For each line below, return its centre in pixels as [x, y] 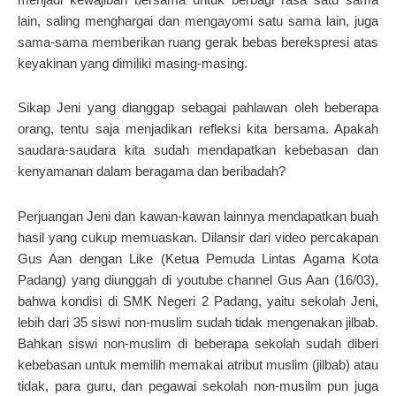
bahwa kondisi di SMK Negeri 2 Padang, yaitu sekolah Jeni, [198, 301]
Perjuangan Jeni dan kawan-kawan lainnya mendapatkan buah [198, 216]
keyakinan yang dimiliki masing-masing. [133, 63]
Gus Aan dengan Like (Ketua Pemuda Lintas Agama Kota [198, 258]
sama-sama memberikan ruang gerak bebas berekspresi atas [198, 42]
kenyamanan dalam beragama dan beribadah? [152, 171]
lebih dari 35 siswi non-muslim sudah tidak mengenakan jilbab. [198, 322]
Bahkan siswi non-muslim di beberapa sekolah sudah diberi [198, 343]
